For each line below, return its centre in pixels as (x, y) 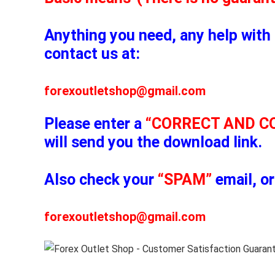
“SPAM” (185, 179)
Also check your (101, 179)
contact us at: (92, 53)
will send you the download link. (153, 142)
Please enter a (95, 123)
